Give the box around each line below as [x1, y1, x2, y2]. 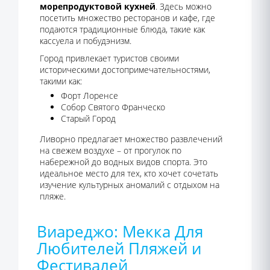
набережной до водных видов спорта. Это [40, 156, 207, 168]
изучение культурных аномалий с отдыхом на [40, 179, 219, 190]
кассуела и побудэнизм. [40, 35, 131, 46]
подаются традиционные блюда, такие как [40, 24, 205, 35]
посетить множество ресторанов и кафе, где [40, 12, 215, 24]
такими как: [40, 75, 82, 87]
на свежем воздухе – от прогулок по [40, 145, 181, 156]
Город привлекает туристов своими [40, 52, 179, 64]
